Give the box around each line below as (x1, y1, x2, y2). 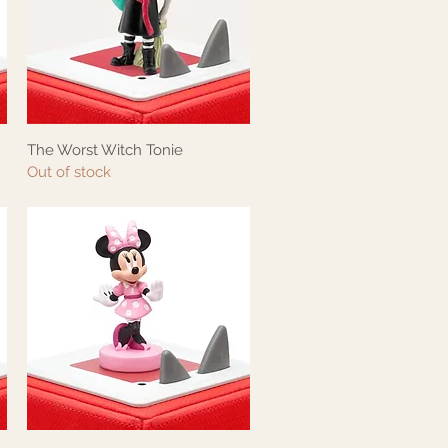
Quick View (102, 142, 175, 157)
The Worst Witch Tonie (26, 141, 183, 160)
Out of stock (26, 163, 111, 182)
